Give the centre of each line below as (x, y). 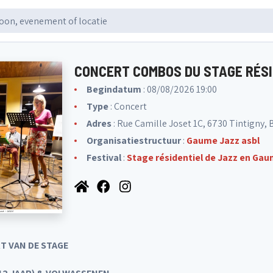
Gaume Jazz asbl (223, 140)
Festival (104, 158)
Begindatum (114, 89)
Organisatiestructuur (134, 140)
